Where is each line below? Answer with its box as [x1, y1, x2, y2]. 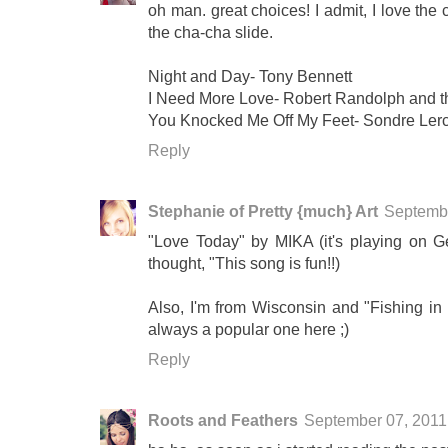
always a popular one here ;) [148, 320, 349, 339]
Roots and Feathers [148, 411, 298, 430]
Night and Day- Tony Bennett [148, 67, 352, 86]
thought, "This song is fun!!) [148, 254, 340, 273]
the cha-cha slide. [148, 23, 273, 42]
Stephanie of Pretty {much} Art [148, 202, 378, 221]
